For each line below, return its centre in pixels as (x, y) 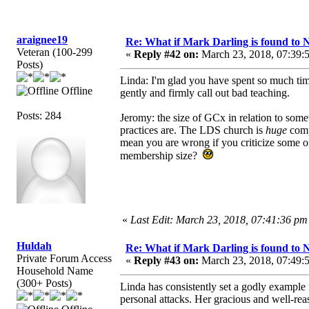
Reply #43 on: (166, 260)
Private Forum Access (64, 258)
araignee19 (42, 39)
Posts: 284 (39, 115)
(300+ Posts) (44, 283)
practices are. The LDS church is (193, 130)
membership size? (161, 155)
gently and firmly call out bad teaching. (205, 92)
